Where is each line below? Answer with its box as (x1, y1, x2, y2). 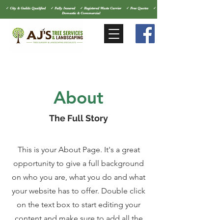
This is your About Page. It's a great (17, 145, 140, 154)
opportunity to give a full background (13, 159, 144, 168)
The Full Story (49, 113, 108, 123)
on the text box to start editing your (17, 200, 140, 209)
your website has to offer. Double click (12, 186, 145, 195)
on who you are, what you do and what (12, 172, 145, 182)
